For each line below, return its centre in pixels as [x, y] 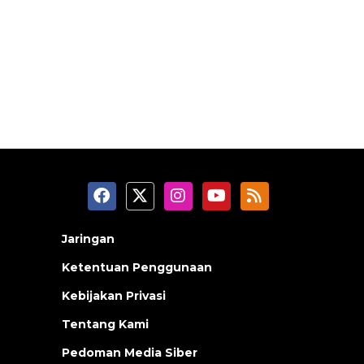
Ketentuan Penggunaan [137, 267]
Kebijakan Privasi [114, 295]
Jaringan [88, 238]
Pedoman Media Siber [130, 352]
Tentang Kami [105, 324]
